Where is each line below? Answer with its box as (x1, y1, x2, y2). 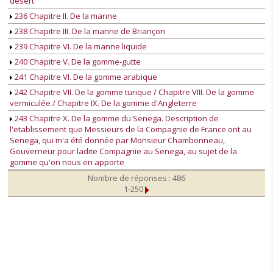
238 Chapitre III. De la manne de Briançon (13, 26, 165, 37)
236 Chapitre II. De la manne (13, 10, 117, 22)
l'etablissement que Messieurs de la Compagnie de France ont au (10, 124, 252, 135)
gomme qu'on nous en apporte (10, 157, 124, 168)
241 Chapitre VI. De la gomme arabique (13, 71, 157, 83)
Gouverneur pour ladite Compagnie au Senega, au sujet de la (10, 146, 237, 157)
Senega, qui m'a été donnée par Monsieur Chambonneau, (10, 135, 225, 146)
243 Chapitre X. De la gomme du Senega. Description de (13, 113, 219, 124)
